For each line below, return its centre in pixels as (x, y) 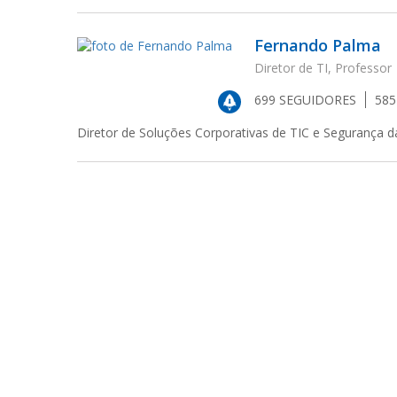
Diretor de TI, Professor (323, 68)
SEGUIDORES (316, 100)
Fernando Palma (318, 45)
